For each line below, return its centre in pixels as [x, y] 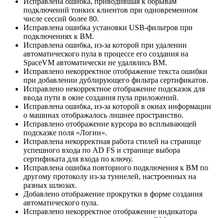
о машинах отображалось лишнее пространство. [103, 115]
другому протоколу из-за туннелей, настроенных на [110, 176]
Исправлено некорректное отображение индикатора [110, 211]
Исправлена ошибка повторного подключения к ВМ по [116, 167]
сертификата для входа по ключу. [78, 159]
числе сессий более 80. [61, 18]
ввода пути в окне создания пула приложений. [101, 97]
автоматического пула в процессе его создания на [106, 54]
